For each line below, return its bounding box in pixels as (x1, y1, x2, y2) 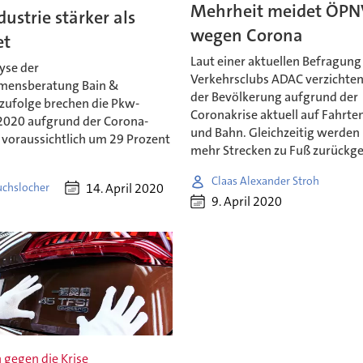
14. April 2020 (85, 179, 164, 197)
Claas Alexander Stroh (211, 173, 320, 189)
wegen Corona (190, 23, 304, 47)
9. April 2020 (211, 193, 283, 211)
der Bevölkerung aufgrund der (190, 88, 359, 105)
